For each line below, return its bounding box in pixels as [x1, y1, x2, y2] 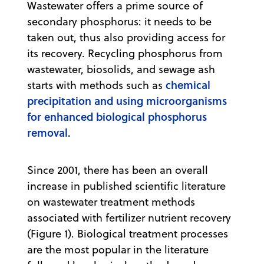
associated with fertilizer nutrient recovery [27, 210, 231, 226]
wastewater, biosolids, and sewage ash [27, 62, 215, 77]
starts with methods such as [27, 78, 166, 93]
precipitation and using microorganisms [27, 93, 227, 109]
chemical [166, 77, 210, 93]
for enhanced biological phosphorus [27, 109, 207, 125]
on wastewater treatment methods [27, 194, 195, 210]
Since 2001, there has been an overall [27, 163, 208, 178]
